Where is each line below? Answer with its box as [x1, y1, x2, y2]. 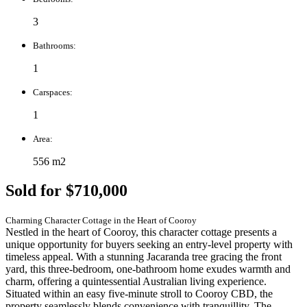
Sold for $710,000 [5, 181, 127, 199]
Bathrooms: [33, 40, 76, 51]
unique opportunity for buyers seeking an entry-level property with [5, 238, 293, 250]
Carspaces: [33, 86, 73, 97]
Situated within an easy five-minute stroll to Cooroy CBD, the [5, 287, 273, 299]
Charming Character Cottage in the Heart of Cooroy [5, 214, 197, 225]
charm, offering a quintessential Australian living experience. [5, 275, 267, 287]
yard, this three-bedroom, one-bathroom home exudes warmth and [5, 262, 291, 275]
